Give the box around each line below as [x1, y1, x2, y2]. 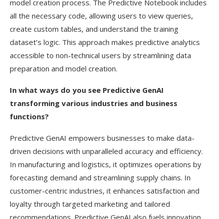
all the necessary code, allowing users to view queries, [10, 11, 193, 21]
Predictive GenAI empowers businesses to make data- [10, 133, 195, 143]
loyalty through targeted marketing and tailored [10, 199, 170, 209]
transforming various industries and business [10, 98, 177, 108]
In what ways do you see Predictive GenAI [10, 85, 164, 95]
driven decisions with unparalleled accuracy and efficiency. [10, 146, 203, 156]
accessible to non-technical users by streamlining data [10, 50, 191, 60]
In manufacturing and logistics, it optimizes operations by [10, 159, 201, 169]
